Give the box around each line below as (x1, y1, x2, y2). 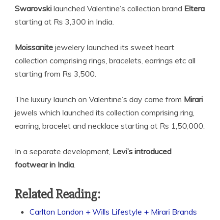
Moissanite (15, 42, 53, 52)
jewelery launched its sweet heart (53, 42, 174, 52)
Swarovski (15, 3, 52, 13)
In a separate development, (15, 146, 112, 156)
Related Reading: (15, 187, 101, 202)
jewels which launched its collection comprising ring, (15, 108, 194, 117)
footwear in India (15, 160, 74, 169)
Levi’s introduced (112, 146, 171, 156)
